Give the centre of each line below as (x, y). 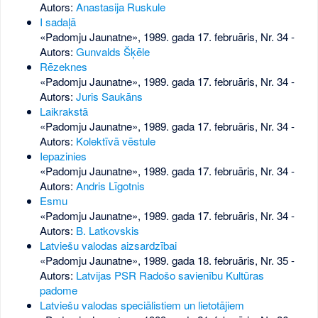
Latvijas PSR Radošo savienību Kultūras (170, 275)
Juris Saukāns (109, 97)
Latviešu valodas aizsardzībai (108, 246)
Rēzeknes (63, 67)
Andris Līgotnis (110, 186)
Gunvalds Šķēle (113, 52)
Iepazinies (63, 156)
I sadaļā (57, 22)
